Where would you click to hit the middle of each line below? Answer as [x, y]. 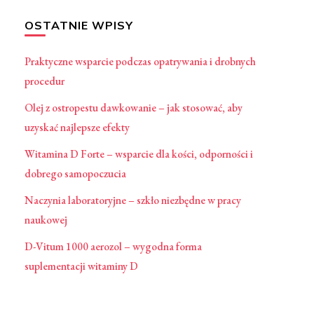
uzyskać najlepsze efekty [77, 127]
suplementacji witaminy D [81, 266]
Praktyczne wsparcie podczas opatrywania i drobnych [140, 61]
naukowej [46, 219]
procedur [44, 81]
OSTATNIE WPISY [78, 25]
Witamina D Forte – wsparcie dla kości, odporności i [138, 153]
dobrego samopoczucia [75, 173]
